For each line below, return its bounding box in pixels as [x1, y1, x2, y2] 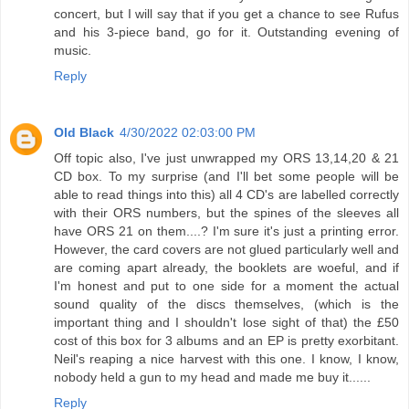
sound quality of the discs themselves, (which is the [54, 297, 399, 312]
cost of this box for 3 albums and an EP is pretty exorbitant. [54, 333, 399, 349]
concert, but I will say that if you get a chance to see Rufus [54, 6, 399, 22]
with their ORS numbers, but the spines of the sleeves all [54, 205, 399, 221]
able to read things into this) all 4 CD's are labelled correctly [54, 187, 399, 203]
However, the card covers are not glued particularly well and [54, 242, 399, 257]
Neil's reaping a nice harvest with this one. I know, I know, [54, 351, 399, 367]
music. [54, 43, 91, 58]
